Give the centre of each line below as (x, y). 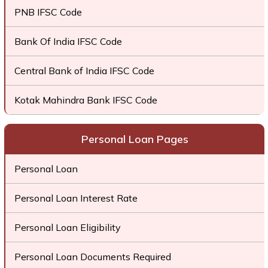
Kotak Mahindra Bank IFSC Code (86, 100)
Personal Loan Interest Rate (76, 198)
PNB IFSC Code (48, 12)
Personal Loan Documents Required (92, 257)
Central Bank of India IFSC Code (84, 71)
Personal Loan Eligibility (67, 227)
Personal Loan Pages (135, 139)
